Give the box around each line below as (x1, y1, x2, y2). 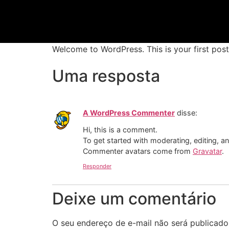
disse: (177, 108, 197, 118)
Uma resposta (52, 66, 160, 86)
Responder (83, 163, 111, 170)
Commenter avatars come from (83, 146, 193, 155)
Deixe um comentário (52, 189, 216, 209)
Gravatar (193, 146, 222, 155)
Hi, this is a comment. (83, 125, 157, 134)
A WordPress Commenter (83, 108, 175, 118)
